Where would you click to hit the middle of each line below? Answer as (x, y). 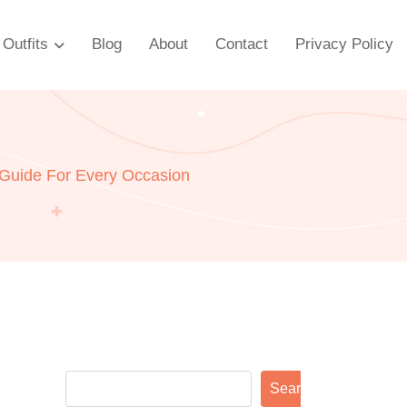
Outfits (25, 44)
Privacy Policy (344, 44)
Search (293, 388)
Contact (242, 44)
